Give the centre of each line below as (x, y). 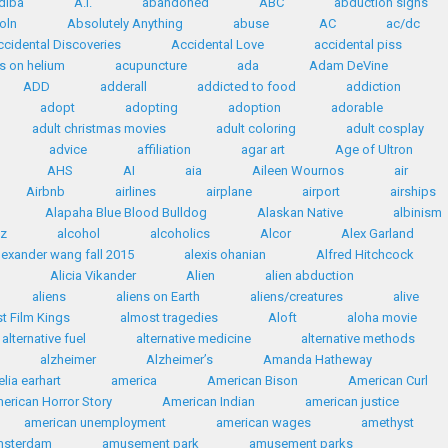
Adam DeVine (348, 65)
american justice (351, 401)
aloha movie (381, 317)
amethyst (387, 422)
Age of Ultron (373, 149)
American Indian (208, 401)
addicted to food (246, 86)
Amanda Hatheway (317, 359)
